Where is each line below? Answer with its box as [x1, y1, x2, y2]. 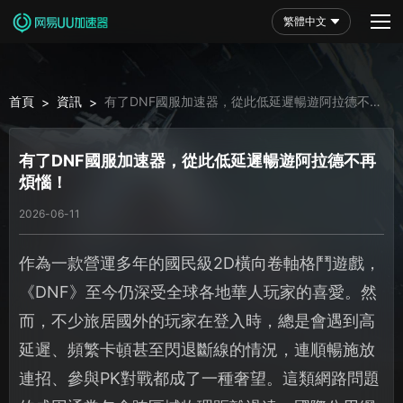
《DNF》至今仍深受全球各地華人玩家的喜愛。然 [19, 282, 377, 301]
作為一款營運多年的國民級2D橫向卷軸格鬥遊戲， [19, 253, 381, 273]
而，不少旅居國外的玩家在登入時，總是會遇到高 [19, 310, 375, 330]
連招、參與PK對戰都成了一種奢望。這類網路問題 [19, 368, 380, 388]
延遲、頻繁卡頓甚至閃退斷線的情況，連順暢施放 [19, 339, 375, 359]
